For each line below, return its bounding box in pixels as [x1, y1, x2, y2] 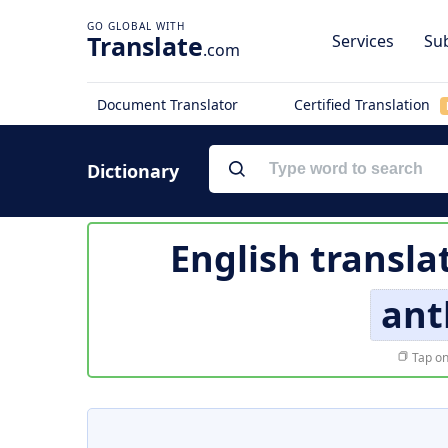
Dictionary [87, 159, 179, 183]
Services [332, 30, 394, 52]
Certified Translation [293, 95, 434, 114]
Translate [87, 29, 203, 63]
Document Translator [97, 95, 238, 114]
